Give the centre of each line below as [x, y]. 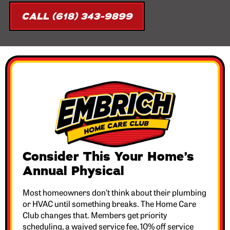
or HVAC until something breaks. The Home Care [109, 203]
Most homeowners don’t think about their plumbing [114, 192]
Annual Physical [73, 171]
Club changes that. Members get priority [95, 214]
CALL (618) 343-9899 [77, 16]
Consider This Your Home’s [108, 156]
